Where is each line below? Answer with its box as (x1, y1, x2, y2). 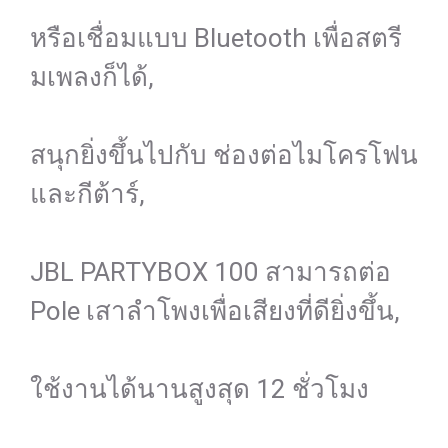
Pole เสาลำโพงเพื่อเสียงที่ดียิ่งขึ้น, (30, 296, 400, 326)
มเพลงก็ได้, (30, 62, 154, 92)
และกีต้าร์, (30, 179, 145, 209)
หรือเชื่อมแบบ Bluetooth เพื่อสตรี (30, 23, 402, 53)
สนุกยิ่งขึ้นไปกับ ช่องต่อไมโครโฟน (30, 140, 418, 170)
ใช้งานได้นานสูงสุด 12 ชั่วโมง (30, 374, 369, 404)
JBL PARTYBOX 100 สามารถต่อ (30, 257, 391, 287)
